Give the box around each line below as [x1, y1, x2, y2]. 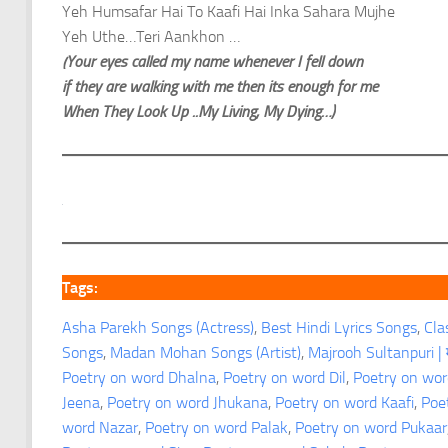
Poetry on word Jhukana [107, 393, 268, 413]
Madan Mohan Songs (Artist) [110, 343, 301, 363]
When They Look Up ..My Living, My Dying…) [62, 101, 335, 121]
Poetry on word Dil [223, 368, 346, 388]
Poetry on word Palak [145, 418, 288, 438]
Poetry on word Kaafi [275, 393, 414, 413]
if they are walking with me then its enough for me [62, 76, 382, 96]
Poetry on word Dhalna [62, 368, 216, 388]
